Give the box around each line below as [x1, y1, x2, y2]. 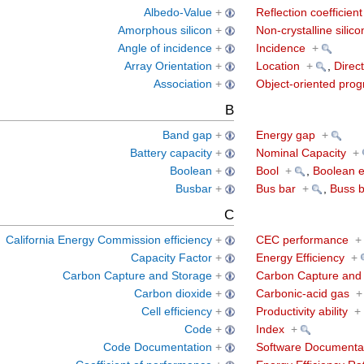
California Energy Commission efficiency [5, 234, 212, 247]
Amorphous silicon [117, 24, 212, 37]
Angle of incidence [117, 42, 212, 55]
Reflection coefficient [255, 6, 362, 19]
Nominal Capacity [255, 147, 346, 160]
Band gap [162, 129, 212, 142]
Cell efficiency [141, 305, 212, 318]
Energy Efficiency [255, 252, 344, 265]
